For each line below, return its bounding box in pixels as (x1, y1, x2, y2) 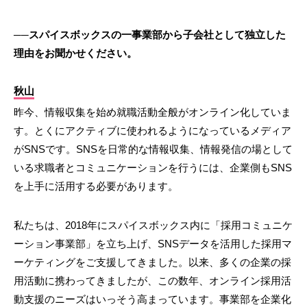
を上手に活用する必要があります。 (14, 180, 178, 193)
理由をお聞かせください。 (14, 47, 137, 60)
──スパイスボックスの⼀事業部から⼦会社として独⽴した (14, 29, 286, 41)
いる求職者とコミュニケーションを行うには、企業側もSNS (14, 162, 292, 174)
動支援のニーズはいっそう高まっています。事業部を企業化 (14, 293, 291, 306)
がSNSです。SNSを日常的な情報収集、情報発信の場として (14, 143, 293, 156)
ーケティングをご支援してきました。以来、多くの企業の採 (14, 256, 291, 269)
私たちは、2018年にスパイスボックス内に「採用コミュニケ (14, 219, 293, 232)
